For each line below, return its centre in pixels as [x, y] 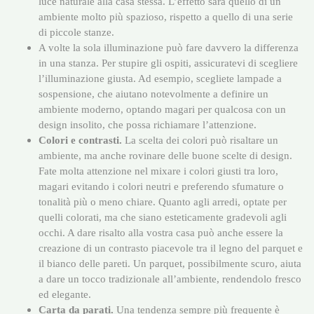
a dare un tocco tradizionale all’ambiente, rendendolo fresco [170, 278]
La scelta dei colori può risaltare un [200, 139]
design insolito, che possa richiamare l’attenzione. [148, 124]
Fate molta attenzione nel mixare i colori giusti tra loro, [158, 170]
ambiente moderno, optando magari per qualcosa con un [162, 109]
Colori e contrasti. [80, 139]
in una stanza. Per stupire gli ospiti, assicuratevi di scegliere [168, 62]
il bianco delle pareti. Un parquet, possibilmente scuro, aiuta [170, 263]
